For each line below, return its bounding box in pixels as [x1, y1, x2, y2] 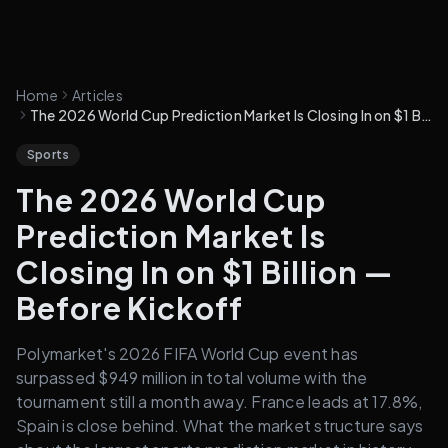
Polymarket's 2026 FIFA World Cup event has [16, 343, 359, 364]
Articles [71, 86, 123, 104]
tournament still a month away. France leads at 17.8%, [16, 391, 423, 412]
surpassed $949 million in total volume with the [16, 367, 368, 388]
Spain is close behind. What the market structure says [16, 415, 424, 436]
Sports [27, 147, 70, 162]
